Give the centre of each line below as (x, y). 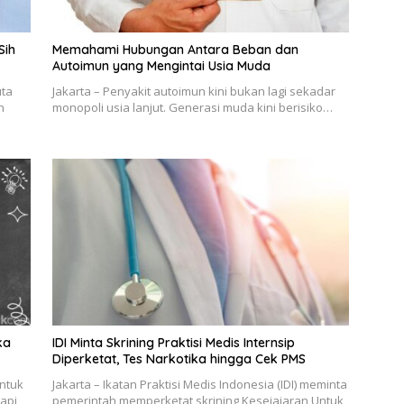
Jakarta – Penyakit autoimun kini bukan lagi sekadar (193, 91)
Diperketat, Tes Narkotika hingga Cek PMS (179, 359)
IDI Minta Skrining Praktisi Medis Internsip (173, 343)
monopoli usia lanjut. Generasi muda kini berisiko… (192, 107)
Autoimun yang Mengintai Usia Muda (161, 65)
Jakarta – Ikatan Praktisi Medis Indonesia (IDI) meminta (199, 385)
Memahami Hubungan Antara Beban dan (175, 49)
